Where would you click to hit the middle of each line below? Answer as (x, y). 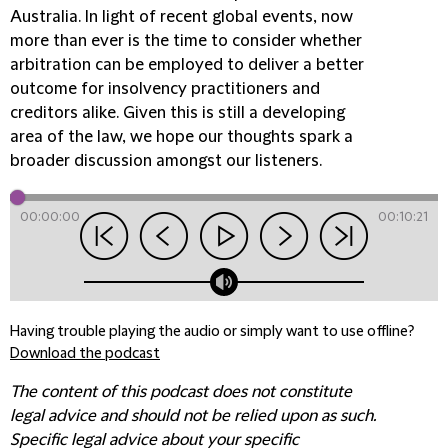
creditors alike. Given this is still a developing (177, 113)
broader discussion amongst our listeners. (166, 161)
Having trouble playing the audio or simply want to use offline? (212, 332)
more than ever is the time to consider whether (186, 41)
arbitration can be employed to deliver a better (187, 65)
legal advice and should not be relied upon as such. (193, 416)
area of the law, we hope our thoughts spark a (181, 137)
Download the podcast (85, 354)
